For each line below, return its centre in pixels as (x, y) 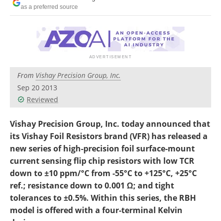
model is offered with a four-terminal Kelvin (96, 210)
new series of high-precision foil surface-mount (102, 148)
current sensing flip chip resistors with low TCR (102, 161)
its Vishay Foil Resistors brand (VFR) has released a (109, 136)
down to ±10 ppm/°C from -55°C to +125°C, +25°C (103, 173)
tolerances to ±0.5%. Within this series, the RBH (103, 198)
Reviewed (42, 99)
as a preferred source (49, 7)
